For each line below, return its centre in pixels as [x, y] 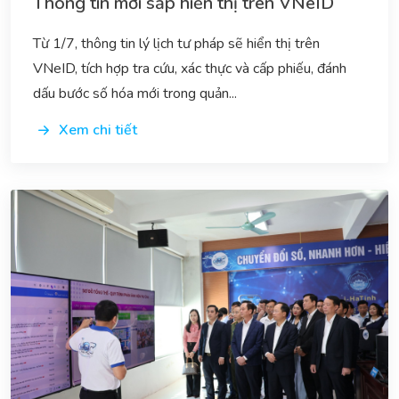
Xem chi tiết [98, 130]
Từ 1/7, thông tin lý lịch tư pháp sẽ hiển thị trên [176, 43]
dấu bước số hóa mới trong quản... [135, 93]
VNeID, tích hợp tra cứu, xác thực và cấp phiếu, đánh [190, 68]
